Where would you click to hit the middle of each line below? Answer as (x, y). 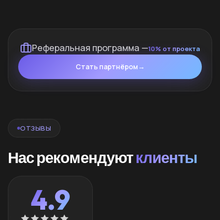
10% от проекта (174, 48)
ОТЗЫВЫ (36, 128)
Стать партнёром (107, 66)
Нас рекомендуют (72, 157)
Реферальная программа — (90, 47)
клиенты (166, 157)
